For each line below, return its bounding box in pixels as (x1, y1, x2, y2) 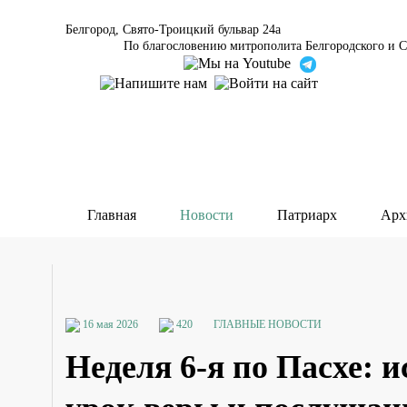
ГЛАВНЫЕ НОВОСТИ (213, 318, 322, 332)
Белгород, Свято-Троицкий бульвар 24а (65, 23, 281, 36)
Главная (87, 206, 136, 223)
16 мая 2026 (83, 318, 138, 332)
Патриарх (277, 206, 337, 223)
